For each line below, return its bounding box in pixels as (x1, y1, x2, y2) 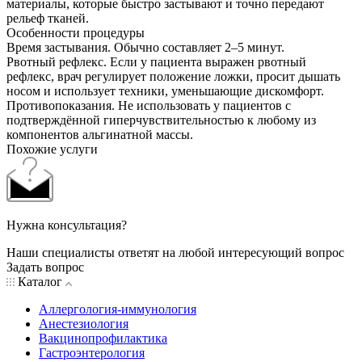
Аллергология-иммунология (39, 302, 196, 317)
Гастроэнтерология (39, 346, 145, 360)
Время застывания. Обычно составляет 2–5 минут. (6, 40, 284, 55)
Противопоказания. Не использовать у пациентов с (6, 99, 291, 113)
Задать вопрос (6, 260, 84, 275)
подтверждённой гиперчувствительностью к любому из (6, 113, 316, 128)
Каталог (15, 275, 65, 289)
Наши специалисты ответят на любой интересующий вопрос (6, 246, 344, 260)
